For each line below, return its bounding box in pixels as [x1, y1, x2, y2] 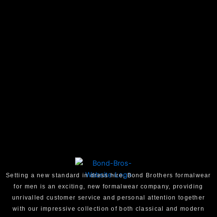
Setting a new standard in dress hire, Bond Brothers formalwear [6, 172, 211, 179]
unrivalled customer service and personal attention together [12, 194, 205, 201]
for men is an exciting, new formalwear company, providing [14, 183, 203, 190]
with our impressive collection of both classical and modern [13, 205, 204, 213]
